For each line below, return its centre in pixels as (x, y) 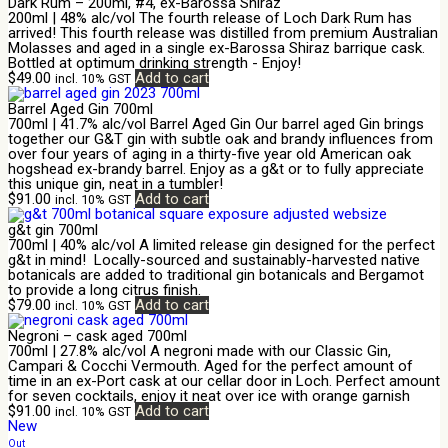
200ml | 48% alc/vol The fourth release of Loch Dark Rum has (210, 17)
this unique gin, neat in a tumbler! (115, 183)
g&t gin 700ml (53, 229)
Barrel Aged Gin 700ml (80, 108)
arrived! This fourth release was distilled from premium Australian (223, 32)
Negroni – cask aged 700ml (97, 335)
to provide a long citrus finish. (112, 289)
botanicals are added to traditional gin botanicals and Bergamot (216, 274)
